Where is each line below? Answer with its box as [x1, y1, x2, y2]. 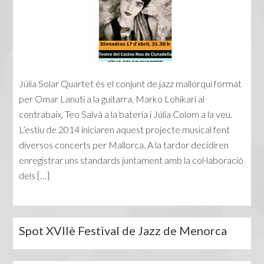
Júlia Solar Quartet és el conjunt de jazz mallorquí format [19, 78, 242, 90]
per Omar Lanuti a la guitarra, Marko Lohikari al [19, 93, 205, 105]
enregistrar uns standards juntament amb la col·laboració [19, 154, 244, 166]
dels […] [19, 170, 50, 181]
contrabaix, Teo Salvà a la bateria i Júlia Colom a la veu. [19, 108, 233, 120]
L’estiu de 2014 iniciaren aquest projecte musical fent [19, 124, 230, 136]
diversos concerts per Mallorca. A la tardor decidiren [19, 139, 229, 151]
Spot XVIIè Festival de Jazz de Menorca [19, 223, 227, 238]
